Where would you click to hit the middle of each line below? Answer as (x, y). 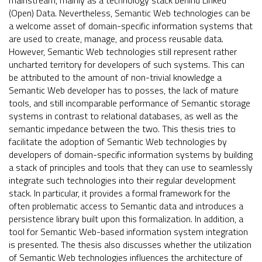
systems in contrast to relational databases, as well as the (123, 116)
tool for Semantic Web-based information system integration (128, 232)
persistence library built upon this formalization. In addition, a (126, 219)
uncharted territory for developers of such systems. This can (127, 65)
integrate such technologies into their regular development (122, 180)
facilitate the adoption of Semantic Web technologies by (118, 142)
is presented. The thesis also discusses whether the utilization (130, 245)
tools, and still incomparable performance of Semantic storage (130, 103)
